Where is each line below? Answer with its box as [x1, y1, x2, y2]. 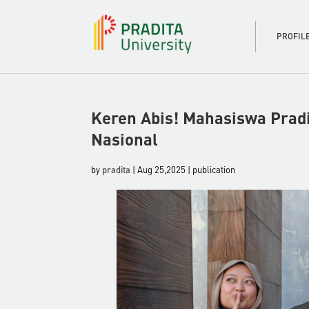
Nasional [91, 128, 158, 150]
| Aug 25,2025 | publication [132, 163, 235, 175]
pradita [102, 163, 130, 175]
